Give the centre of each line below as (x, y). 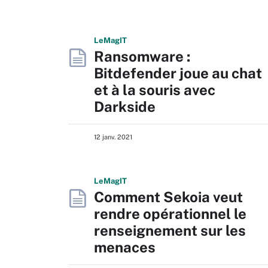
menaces (125, 247)
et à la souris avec (155, 90)
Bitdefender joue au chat (178, 73)
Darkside (125, 106)
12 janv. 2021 (113, 137)
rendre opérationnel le (170, 214)
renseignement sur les (170, 230)
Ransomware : (142, 56)
